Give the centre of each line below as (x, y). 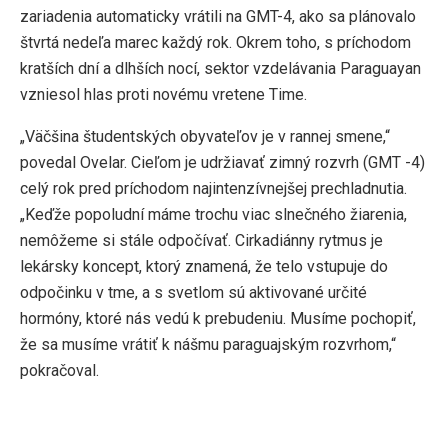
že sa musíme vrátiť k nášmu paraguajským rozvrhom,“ (208, 345)
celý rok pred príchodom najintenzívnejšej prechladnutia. (213, 189)
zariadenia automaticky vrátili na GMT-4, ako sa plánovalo (218, 17)
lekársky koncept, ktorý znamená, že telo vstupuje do (204, 267)
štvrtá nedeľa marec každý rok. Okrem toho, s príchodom (215, 43)
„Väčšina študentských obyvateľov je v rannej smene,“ (205, 137)
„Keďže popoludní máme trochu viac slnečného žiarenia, (213, 215)
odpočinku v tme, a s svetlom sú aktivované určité (193, 293)
